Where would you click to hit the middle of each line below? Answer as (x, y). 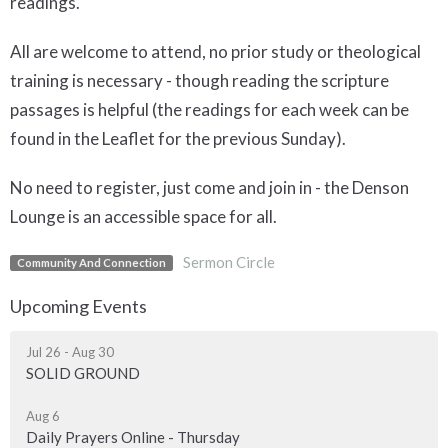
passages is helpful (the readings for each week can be (209, 110)
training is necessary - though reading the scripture (199, 81)
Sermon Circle (228, 262)
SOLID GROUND (83, 372)
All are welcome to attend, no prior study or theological (215, 52)
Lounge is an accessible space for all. (143, 217)
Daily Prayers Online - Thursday (133, 436)
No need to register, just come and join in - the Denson (209, 188)
